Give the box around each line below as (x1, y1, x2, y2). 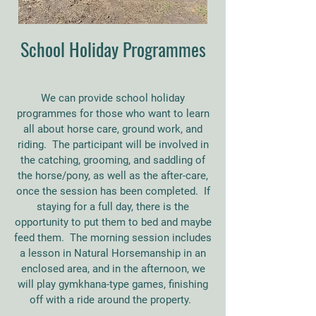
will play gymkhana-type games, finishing (18, 278, 208, 291)
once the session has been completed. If (16, 185, 210, 197)
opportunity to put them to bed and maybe (14, 216, 212, 229)
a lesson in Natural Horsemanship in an (20, 247, 206, 260)
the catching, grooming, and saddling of (20, 154, 205, 166)
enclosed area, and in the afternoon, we (20, 262, 205, 275)
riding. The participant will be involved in (17, 138, 209, 151)
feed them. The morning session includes (14, 231, 212, 244)
